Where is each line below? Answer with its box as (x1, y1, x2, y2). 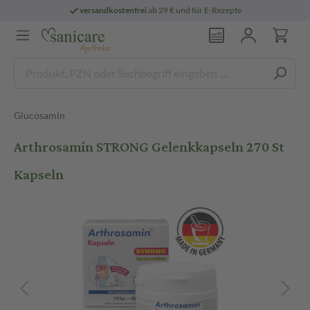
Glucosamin (14, 109, 65, 121)
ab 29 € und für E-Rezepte (147, 5, 242, 15)
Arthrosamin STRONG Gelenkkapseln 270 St (14, 134, 284, 161)
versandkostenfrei (80, 5, 147, 15)
